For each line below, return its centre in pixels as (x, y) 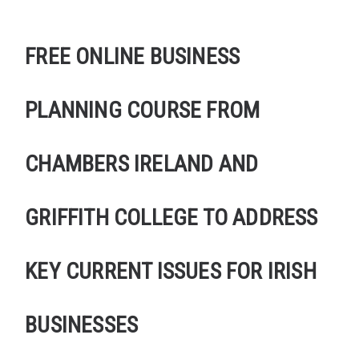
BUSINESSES (82, 325)
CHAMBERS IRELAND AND (142, 163)
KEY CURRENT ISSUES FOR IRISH (171, 271)
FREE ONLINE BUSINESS (133, 56)
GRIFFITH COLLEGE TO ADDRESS (171, 217)
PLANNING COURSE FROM (143, 110)
